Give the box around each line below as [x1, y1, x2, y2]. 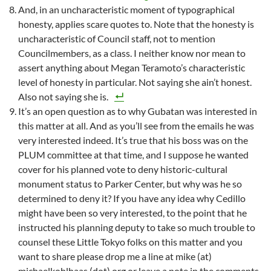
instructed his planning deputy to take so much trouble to [18, 221, 255, 233]
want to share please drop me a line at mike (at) [18, 250, 212, 263]
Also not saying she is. [18, 91, 108, 103]
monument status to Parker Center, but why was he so [18, 178, 242, 190]
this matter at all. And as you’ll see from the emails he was [18, 120, 254, 132]
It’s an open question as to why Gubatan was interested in [18, 105, 257, 117]
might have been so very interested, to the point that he [18, 207, 247, 219]
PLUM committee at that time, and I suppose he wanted [18, 149, 249, 161]
